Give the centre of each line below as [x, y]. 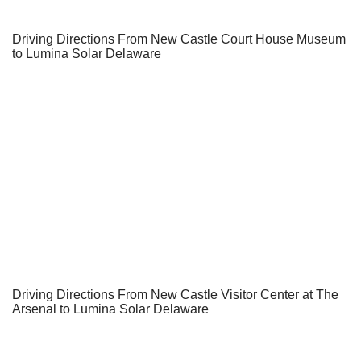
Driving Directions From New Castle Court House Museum [179, 39]
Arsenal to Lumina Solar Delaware [110, 309]
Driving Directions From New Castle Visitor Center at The [175, 294]
